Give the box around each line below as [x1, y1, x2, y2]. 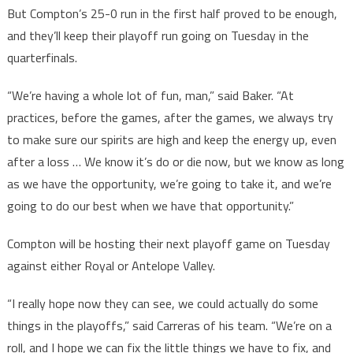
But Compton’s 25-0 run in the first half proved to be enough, [6, 4, 337, 24]
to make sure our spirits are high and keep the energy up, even [6, 130, 336, 150]
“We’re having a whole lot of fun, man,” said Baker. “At [6, 86, 294, 106]
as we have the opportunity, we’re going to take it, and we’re [6, 174, 332, 194]
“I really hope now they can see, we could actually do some [6, 294, 318, 314]
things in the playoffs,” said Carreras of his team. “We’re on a [6, 316, 332, 336]
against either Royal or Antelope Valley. [6, 256, 215, 276]
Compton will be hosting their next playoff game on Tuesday [6, 234, 330, 254]
